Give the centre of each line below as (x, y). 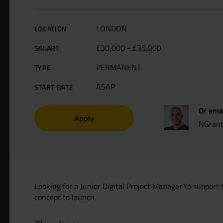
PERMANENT (118, 67)
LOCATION (51, 29)
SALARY (47, 48)
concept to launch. (65, 197)
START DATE (54, 87)
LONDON (111, 28)
